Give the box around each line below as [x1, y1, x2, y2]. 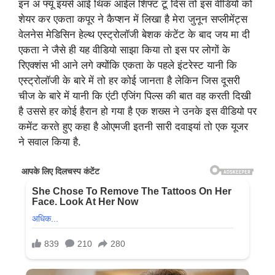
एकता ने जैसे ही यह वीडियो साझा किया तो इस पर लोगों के [18, 43, 230, 56]
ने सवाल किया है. [18, 135, 81, 148]
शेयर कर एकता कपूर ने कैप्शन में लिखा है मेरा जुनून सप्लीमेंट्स [18, 12, 247, 25]
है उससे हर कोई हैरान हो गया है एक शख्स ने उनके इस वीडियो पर [18, 104, 257, 117]
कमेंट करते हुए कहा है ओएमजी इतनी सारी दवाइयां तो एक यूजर [18, 120, 248, 133]
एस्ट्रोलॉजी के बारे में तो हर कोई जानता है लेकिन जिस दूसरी [18, 74, 240, 87]
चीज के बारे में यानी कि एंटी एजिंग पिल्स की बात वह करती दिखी [18, 89, 251, 102]
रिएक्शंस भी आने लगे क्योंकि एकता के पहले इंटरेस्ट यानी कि [18, 58, 237, 71]
